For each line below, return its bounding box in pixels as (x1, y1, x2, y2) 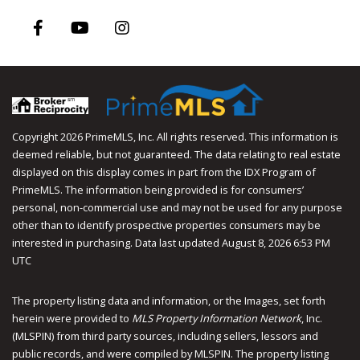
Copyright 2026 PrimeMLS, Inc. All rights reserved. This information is (12, 129, 338, 144)
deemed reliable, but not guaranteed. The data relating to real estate (12, 146, 341, 162)
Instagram (104, 47, 183, 70)
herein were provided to (12, 310, 132, 325)
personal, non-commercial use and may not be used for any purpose (12, 199, 342, 215)
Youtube (62, 47, 127, 70)
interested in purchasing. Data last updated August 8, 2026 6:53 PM (12, 235, 330, 250)
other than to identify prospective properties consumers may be (12, 217, 321, 232)
